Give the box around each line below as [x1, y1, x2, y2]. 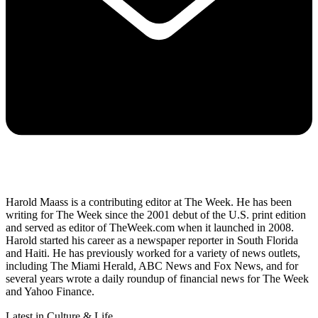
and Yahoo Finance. [6, 285, 97, 298]
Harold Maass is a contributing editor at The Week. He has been [6, 196, 292, 209]
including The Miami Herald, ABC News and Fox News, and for [6, 260, 298, 273]
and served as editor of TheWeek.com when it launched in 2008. [6, 221, 294, 234]
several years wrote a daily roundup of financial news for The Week [6, 273, 309, 285]
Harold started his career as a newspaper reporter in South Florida [6, 234, 298, 247]
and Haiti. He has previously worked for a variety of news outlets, [6, 247, 300, 260]
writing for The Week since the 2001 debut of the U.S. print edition [6, 209, 306, 221]
